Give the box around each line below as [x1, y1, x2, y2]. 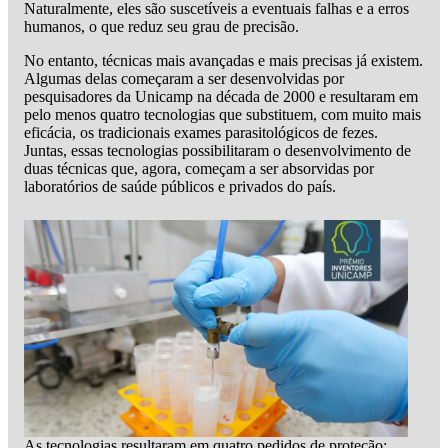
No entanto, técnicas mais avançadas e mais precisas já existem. [24, 51, 423, 69]
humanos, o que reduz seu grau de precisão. [24, 17, 299, 35]
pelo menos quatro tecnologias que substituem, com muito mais [24, 105, 421, 123]
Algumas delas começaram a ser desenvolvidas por [24, 69, 344, 87]
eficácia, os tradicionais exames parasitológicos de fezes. [24, 123, 378, 141]
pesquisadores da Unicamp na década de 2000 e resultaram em [24, 87, 418, 105]
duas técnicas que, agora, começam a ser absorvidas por [24, 159, 374, 177]
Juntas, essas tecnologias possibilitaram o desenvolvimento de [24, 141, 411, 159]
